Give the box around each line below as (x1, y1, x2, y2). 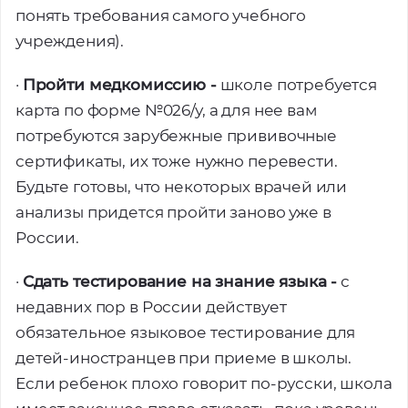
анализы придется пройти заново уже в (15, 203, 331, 221)
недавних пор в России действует (15, 298, 287, 316)
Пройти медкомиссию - (22, 76, 217, 94)
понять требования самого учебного (15, 6, 307, 25)
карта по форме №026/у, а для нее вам (15, 101, 317, 119)
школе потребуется (216, 76, 378, 94)
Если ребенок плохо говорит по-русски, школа (15, 374, 393, 393)
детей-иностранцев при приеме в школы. (15, 349, 352, 367)
